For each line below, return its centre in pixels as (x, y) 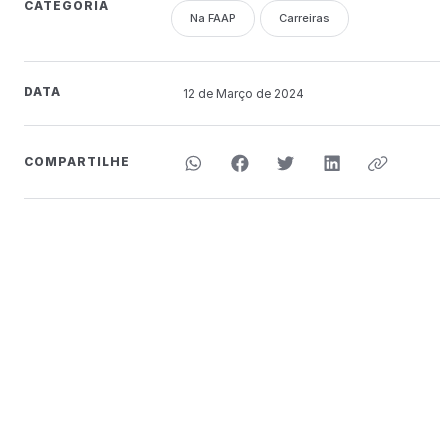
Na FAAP (212, 17)
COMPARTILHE (77, 161)
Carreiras (304, 17)
